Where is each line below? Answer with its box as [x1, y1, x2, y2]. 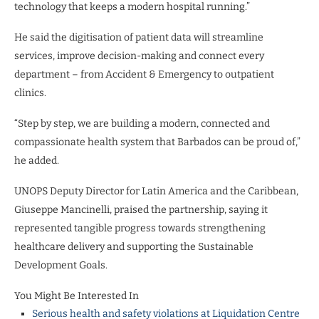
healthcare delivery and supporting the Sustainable [14, 240, 253, 253]
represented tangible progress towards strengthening [14, 221, 266, 234]
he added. [14, 154, 59, 167]
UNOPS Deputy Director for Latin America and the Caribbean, [14, 184, 298, 197]
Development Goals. [14, 258, 108, 271]
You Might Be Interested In [14, 289, 139, 302]
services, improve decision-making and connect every [14, 49, 264, 62]
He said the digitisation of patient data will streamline [14, 31, 263, 43]
